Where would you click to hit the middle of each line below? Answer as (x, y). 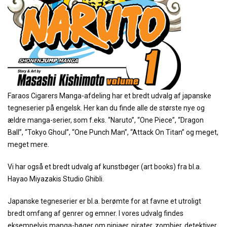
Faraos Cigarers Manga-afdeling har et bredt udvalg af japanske (109, 96)
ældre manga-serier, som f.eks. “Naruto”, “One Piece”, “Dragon (106, 120)
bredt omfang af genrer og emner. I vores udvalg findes (96, 213)
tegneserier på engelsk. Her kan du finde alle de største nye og (106, 108)
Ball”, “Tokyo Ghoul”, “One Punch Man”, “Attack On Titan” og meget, (113, 132)
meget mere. (28, 144)
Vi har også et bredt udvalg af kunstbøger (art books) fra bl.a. (104, 167)
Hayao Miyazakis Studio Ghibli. (56, 179)
